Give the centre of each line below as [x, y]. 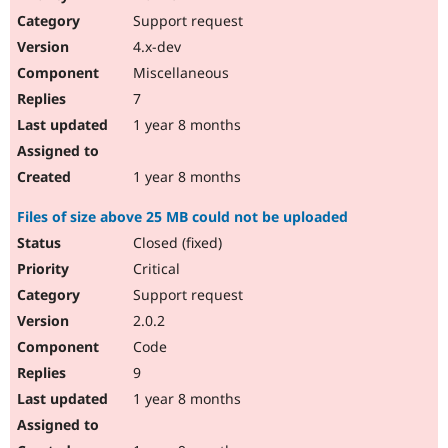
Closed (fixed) [175, 243]
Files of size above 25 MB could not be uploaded [182, 217]
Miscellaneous [179, 73]
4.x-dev [155, 47]
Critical [154, 269]
